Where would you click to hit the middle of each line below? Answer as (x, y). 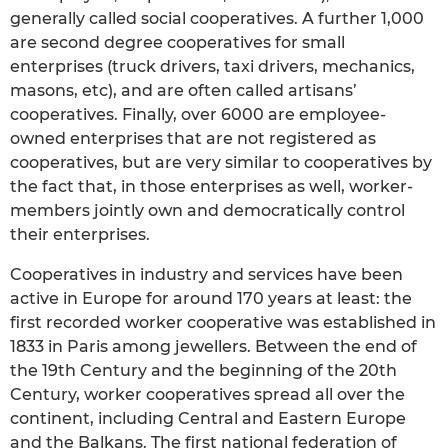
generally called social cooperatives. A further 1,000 (217, 18)
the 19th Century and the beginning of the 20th (203, 370)
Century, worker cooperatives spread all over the (207, 394)
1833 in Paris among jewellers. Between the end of (213, 346)
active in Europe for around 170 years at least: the (211, 298)
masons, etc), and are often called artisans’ (183, 90)
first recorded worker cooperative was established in (223, 322)
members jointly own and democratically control (207, 210)
